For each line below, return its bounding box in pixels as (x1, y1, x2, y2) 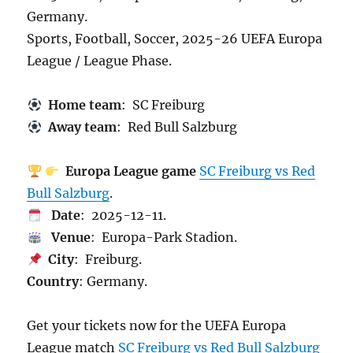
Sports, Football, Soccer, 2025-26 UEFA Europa (27, 31, 323, 46)
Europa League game (58, 163, 196, 179)
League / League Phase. (27, 53, 173, 69)
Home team (41, 97, 121, 113)
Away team (41, 119, 117, 135)
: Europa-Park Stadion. (90, 229, 237, 245)
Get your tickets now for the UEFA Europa (27, 318, 287, 333)
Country (27, 273, 80, 289)
